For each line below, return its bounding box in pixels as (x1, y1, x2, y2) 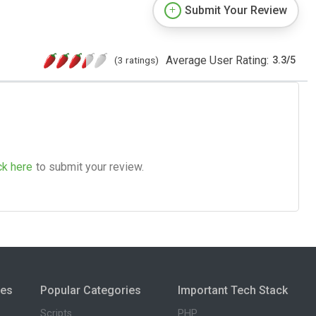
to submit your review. (36, 159, 144, 174)
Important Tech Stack (178, 283, 288, 297)
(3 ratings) (114, 54, 159, 66)
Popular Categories (39, 283, 141, 297)
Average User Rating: (166, 53, 269, 67)
